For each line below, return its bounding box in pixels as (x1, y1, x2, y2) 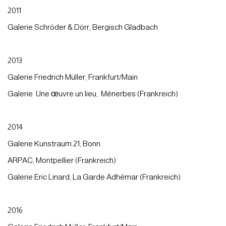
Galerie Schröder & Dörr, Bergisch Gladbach (8, 22, 158, 31)
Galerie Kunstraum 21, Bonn (8, 139, 100, 148)
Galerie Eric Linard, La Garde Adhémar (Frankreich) (8, 172, 181, 181)
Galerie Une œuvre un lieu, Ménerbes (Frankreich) (8, 89, 178, 98)
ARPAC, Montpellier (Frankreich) (8, 155, 116, 164)
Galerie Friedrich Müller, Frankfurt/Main (8, 72, 138, 81)
